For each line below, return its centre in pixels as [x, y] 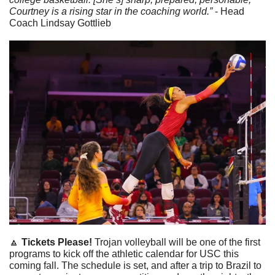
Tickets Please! [57, 242]
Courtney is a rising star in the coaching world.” [112, 12]
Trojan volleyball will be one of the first [177, 242]
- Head [230, 12]
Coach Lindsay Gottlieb [60, 23]
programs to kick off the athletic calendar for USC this [124, 254]
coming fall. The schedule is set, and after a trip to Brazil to [135, 265]
